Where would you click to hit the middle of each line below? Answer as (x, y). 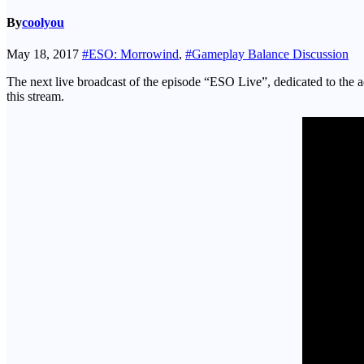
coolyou (43, 23)
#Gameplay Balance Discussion (267, 54)
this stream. (35, 97)
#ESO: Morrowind (130, 54)
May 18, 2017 (44, 54)
